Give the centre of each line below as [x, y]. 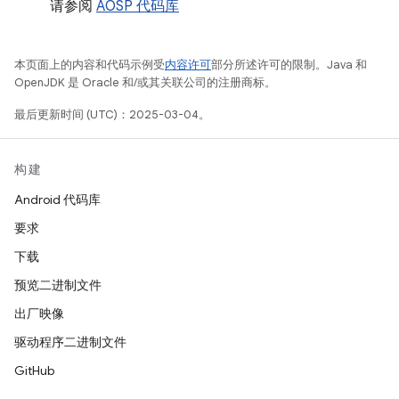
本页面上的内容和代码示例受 [90, 65]
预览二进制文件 [58, 285]
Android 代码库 [57, 200]
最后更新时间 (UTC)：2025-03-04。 [112, 115]
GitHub [34, 371]
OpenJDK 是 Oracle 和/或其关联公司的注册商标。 [145, 83]
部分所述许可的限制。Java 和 [289, 65]
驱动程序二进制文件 [70, 342]
